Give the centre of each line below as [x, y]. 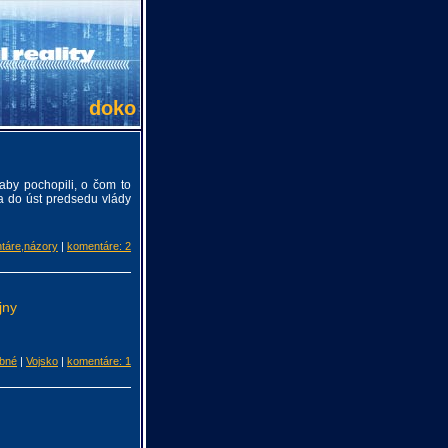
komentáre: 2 [99, 246]
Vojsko [42, 361]
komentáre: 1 [99, 361]
